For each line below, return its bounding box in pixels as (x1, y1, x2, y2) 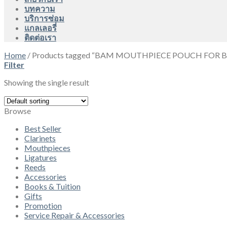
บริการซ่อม (24, 13, 64, 23)
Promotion (24, 201, 62, 210)
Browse (4, 106, 31, 116)
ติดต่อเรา (24, 32, 56, 42)
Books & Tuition (24, 181, 81, 191)
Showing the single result (4, 78, 89, 87)
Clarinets (24, 133, 56, 143)
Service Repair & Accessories (24, 210, 125, 220)
